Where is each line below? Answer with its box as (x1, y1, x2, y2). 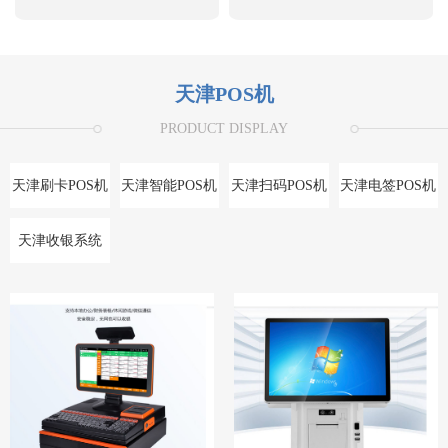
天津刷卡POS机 (11, 178, 108, 194)
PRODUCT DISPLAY (160, 121, 288, 137)
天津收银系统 (17, 233, 102, 249)
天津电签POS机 (340, 178, 437, 194)
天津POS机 (174, 83, 274, 106)
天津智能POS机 (121, 178, 218, 194)
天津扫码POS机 (230, 178, 327, 194)
